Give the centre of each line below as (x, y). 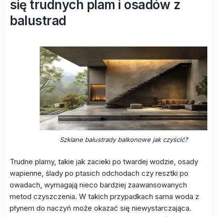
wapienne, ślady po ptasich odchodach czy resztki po (99, 173)
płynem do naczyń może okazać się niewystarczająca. (101, 208)
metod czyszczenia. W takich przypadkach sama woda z (104, 196)
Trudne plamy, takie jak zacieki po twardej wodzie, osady (104, 162)
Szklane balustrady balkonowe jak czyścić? (124, 139)
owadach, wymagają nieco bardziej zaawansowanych (98, 185)
